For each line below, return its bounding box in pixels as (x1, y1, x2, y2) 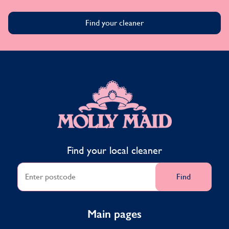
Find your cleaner (85, 17, 144, 28)
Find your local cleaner (67, 144, 162, 156)
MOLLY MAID (114, 79, 164, 89)
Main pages (87, 207, 142, 221)
